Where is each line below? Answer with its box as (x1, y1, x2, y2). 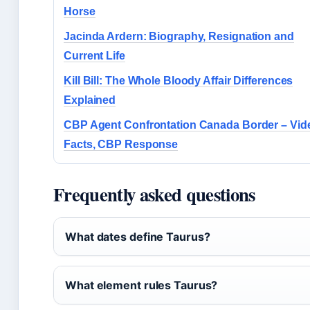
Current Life (64, 50, 125, 62)
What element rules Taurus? (65, 278, 218, 293)
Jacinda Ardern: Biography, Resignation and (64, 30, 294, 43)
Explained (64, 94, 116, 107)
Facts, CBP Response (64, 138, 179, 151)
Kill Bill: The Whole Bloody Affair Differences (64, 75, 293, 87)
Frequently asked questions (53, 181, 255, 208)
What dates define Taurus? (65, 230, 210, 244)
